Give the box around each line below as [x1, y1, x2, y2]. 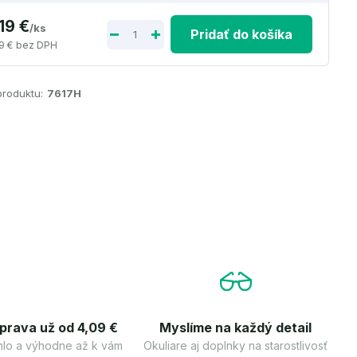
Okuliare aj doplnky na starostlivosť [143, 338, 328, 352]
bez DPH [16, 39, 58, 51]
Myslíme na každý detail [159, 319, 312, 335]
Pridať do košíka [190, 26, 292, 42]
